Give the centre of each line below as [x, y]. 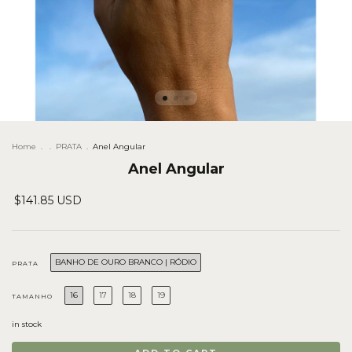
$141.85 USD [48, 200]
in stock [27, 324]
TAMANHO [32, 296]
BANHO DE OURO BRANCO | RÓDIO [126, 262]
